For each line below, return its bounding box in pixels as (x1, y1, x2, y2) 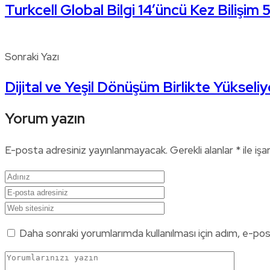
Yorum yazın (5, 109, 85, 128)
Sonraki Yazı (5, 50, 59, 64)
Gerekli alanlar (170, 143, 236, 157)
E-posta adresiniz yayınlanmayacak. (5, 143, 168, 157)
